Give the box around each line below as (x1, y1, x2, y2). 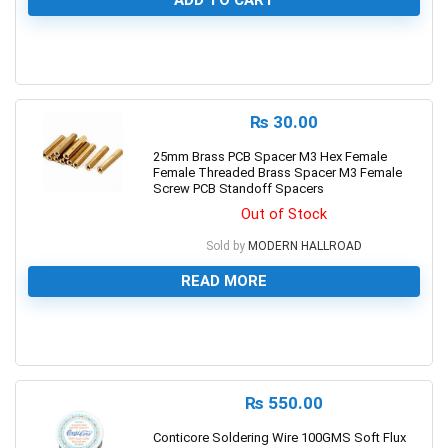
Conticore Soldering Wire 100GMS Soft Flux (153, 430, 406, 445)
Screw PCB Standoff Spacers (153, 181, 324, 196)
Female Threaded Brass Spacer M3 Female (153, 165, 402, 180)
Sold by (206, 239, 245, 253)
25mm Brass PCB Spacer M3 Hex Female (153, 149, 387, 164)
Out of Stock (241, 205, 327, 223)
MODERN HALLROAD (248, 239, 362, 253)
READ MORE (181, 272, 267, 290)
